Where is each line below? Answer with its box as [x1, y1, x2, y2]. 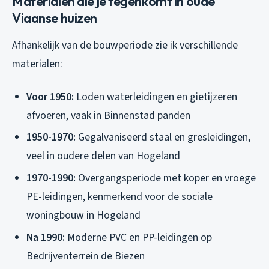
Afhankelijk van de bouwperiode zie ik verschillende [12, 37, 238, 53]
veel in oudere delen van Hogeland [26, 148, 180, 164]
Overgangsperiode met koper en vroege [76, 170, 256, 186]
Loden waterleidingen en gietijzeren [74, 89, 237, 104]
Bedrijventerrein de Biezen [26, 248, 145, 264]
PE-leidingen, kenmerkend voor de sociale [26, 189, 213, 204]
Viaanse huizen [12, 9, 97, 26]
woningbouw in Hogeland [26, 207, 141, 223]
